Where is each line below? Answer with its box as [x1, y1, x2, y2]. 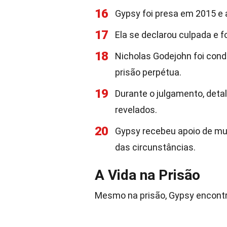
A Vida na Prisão [95, 167, 200, 183]
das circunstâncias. [115, 142, 196, 153]
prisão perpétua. [115, 67, 181, 78]
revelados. [115, 104, 157, 115]
